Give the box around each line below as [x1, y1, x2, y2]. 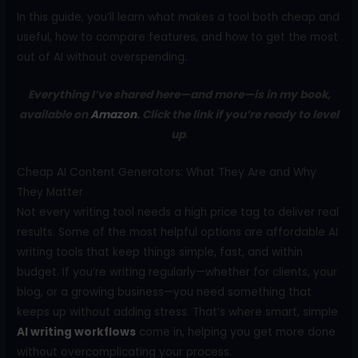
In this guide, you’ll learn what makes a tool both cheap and [17, 9, 340, 25]
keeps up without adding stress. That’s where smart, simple [17, 304, 339, 320]
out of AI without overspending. [17, 49, 188, 65]
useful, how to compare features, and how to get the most [17, 29, 339, 45]
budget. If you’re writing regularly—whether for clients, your [17, 264, 338, 280]
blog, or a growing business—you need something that [17, 284, 312, 300]
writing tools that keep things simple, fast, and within [17, 244, 304, 260]
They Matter [17, 184, 84, 200]
